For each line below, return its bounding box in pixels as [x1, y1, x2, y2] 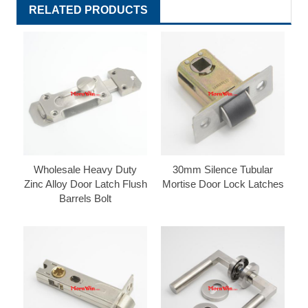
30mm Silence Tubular [173, 163, 273, 175]
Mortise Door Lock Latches [162, 177, 284, 190]
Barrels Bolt [59, 192, 111, 204]
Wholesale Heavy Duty [34, 163, 137, 175]
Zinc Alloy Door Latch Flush [23, 177, 147, 190]
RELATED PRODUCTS [29, 3, 148, 16]
